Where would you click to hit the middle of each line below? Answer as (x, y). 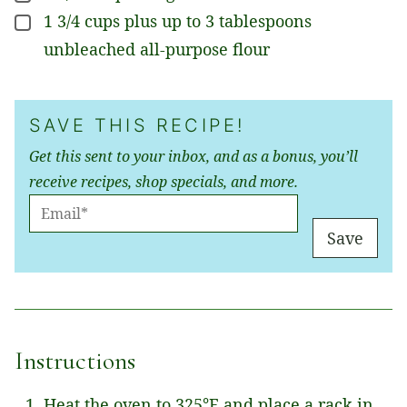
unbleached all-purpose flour (157, 49)
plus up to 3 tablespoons (218, 20)
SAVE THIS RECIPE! (137, 125)
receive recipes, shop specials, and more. (164, 181)
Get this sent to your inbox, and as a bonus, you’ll (194, 156)
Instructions (78, 360)
